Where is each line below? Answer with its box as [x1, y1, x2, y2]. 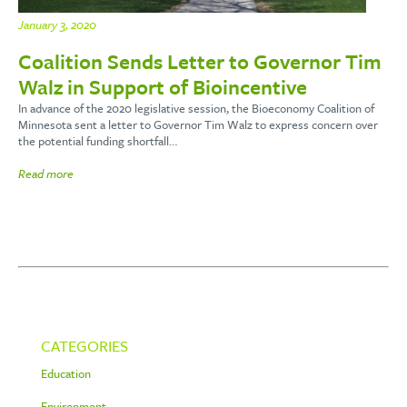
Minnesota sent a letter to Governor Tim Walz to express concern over [18, 115, 378, 134]
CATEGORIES [41, 334, 128, 358]
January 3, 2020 [18, 15, 96, 35]
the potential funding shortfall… [18, 132, 177, 151]
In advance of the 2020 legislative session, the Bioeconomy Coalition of [18, 99, 374, 118]
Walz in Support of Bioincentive [18, 72, 307, 103]
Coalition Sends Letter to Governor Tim [18, 46, 382, 77]
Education [41, 364, 91, 383]
